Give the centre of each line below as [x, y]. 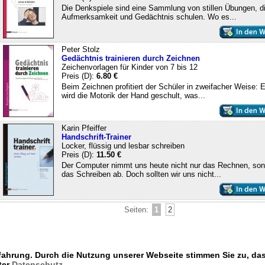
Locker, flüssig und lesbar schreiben [123, 146]
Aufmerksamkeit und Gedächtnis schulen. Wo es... [149, 17]
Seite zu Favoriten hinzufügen [129, 260]
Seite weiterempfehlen [39, 260]
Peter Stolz [80, 49]
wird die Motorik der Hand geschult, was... [133, 95]
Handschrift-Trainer [96, 137]
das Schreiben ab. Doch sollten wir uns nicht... [141, 174]
